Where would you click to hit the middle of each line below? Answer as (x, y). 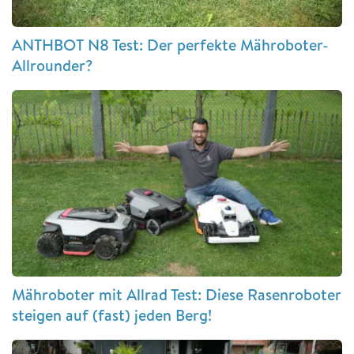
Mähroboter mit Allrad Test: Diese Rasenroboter (177, 294)
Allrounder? (53, 66)
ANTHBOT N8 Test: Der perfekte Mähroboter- (170, 45)
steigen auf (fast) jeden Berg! (116, 314)
